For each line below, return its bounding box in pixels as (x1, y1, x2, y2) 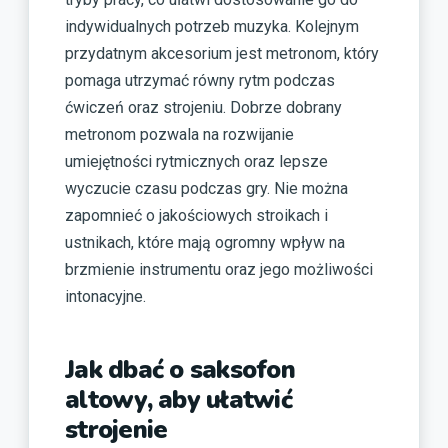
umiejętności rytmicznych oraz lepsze (65, 151, 328, 171)
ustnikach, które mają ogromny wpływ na (65, 232, 345, 252)
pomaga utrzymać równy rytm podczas (65, 70, 335, 90)
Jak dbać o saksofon (65, 352, 295, 387)
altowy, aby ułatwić (65, 382, 292, 417)
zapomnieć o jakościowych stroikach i (65, 205, 328, 225)
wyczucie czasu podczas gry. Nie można (65, 178, 348, 198)
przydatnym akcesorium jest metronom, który (65, 43, 379, 63)
